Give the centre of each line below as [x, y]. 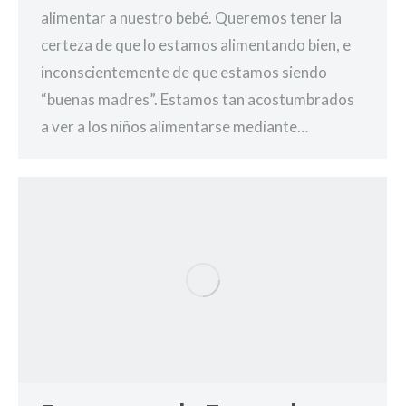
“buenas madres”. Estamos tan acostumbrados [198, 99]
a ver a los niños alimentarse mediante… [174, 126]
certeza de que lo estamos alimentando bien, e [196, 44]
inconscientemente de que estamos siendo [184, 72]
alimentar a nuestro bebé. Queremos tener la [191, 17]
